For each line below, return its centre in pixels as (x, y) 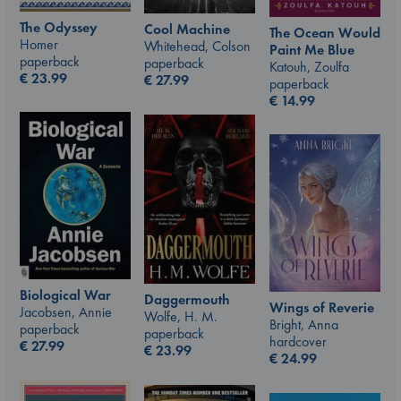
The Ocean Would (325, 33)
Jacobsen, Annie (66, 312)
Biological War (65, 295)
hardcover (298, 341)
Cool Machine (187, 30)
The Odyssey (59, 27)
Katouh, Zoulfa (309, 67)
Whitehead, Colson (197, 47)
